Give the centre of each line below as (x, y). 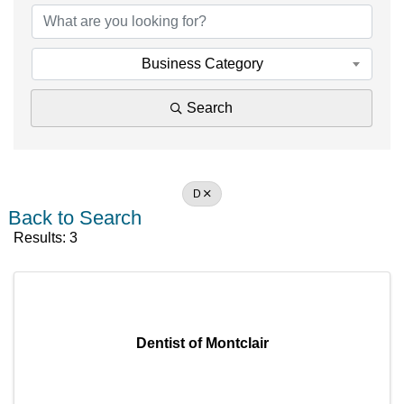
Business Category (202, 63)
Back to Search (75, 217)
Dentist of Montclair (202, 343)
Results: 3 (46, 237)
